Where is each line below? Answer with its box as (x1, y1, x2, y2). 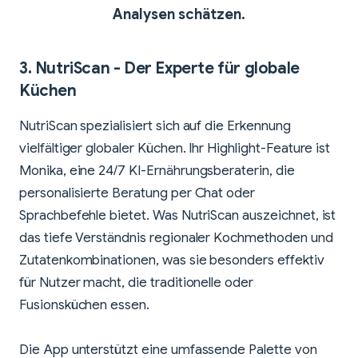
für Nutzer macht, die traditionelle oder (19, 274, 253, 292)
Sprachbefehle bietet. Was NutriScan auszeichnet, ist (19, 207, 336, 225)
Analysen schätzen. (113, 6, 245, 24)
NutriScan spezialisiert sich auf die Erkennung (19, 117, 291, 135)
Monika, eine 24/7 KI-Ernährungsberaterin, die (19, 162, 295, 180)
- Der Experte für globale (109, 58, 300, 79)
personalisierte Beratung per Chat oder (19, 185, 256, 202)
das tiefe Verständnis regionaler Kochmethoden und (19, 229, 333, 247)
